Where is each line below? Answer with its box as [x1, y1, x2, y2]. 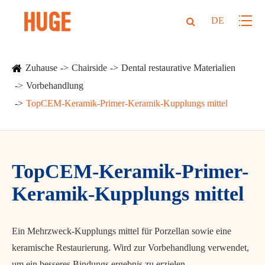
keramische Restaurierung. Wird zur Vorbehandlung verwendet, [12, 243, 249, 253]
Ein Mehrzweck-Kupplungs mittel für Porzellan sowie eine [12, 226, 231, 236]
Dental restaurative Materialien [121, 63, 235, 73]
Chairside [72, 63, 107, 73]
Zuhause [25, 63, 57, 73]
